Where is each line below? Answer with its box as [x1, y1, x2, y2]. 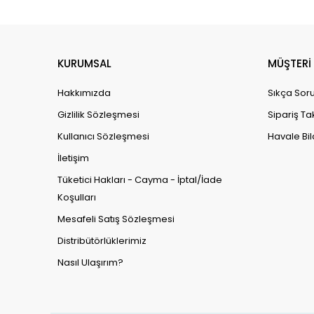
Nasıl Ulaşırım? [57, 255, 123, 269]
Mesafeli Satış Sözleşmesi [57, 212, 175, 226]
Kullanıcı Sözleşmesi [57, 129, 149, 143]
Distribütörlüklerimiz [57, 233, 146, 247]
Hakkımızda [57, 86, 111, 100]
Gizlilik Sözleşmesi [57, 107, 139, 121]
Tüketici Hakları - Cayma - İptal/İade [57, 172, 222, 186]
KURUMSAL [57, 55, 111, 71]
